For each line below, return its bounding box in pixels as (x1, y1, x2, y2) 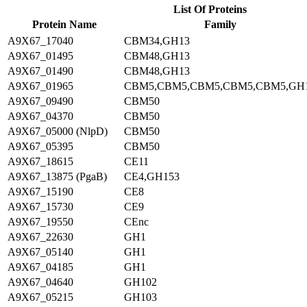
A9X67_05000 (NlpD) (8, 125, 108, 137)
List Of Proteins (173, 3, 247, 15)
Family (204, 19, 236, 30)
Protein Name (32, 19, 97, 30)
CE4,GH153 (124, 171, 180, 182)
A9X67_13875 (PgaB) (8, 171, 107, 182)
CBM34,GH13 (124, 35, 190, 47)
